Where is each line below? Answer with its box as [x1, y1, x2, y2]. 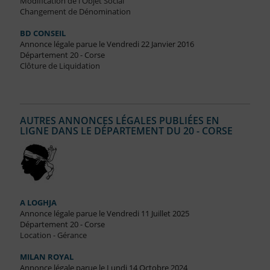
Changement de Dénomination [19, 6, 131, 17]
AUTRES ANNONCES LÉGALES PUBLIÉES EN [19, 114, 219, 128]
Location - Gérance [19, 230, 87, 241]
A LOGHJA [19, 197, 57, 209]
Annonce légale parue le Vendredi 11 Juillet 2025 [19, 208, 189, 219]
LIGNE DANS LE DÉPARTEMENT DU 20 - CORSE [19, 124, 233, 138]
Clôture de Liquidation [19, 60, 100, 72]
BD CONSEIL [19, 28, 66, 39]
